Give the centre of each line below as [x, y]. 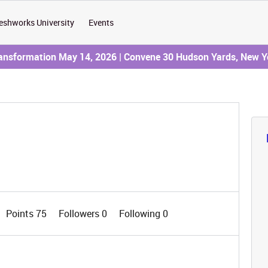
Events [101, 22]
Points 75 [27, 214]
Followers [80, 214]
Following [141, 214]
